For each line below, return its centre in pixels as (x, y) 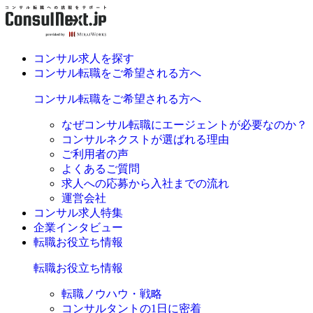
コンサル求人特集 (78, 213)
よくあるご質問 (101, 169)
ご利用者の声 (95, 154)
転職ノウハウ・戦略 (112, 294)
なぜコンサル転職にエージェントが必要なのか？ (184, 125)
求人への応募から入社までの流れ (145, 183)
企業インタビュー (78, 227)
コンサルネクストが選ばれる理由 (145, 139)
